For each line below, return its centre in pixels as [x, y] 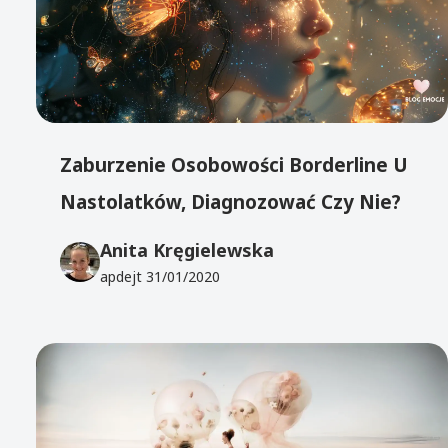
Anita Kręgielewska [187, 250]
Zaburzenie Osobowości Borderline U [234, 164]
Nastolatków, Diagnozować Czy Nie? [231, 201]
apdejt [123, 277]
